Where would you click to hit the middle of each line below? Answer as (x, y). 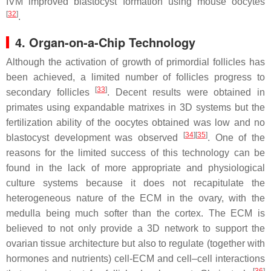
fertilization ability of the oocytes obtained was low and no (135, 122)
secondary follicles (51, 92)
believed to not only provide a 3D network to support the (135, 228)
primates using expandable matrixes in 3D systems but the (135, 107)
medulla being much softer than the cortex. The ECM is (135, 213)
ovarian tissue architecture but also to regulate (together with (135, 243)
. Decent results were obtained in (186, 92)
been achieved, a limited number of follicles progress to (135, 77)
